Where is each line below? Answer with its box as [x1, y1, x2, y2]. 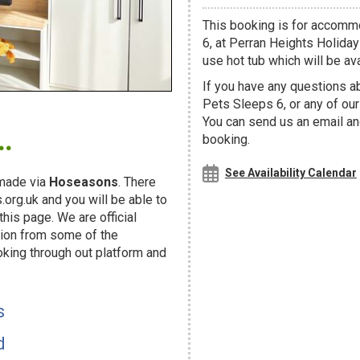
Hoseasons [49, 174, 118, 190]
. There [118, 174, 156, 190]
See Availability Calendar [224, 166, 357, 179]
